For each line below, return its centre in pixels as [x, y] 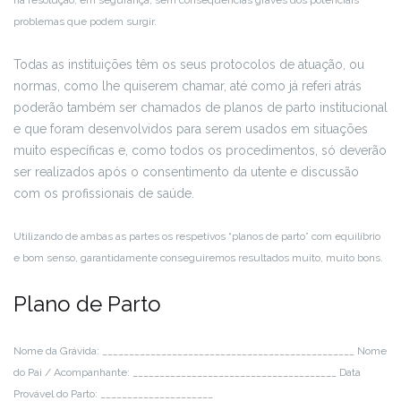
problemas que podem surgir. [85, 21]
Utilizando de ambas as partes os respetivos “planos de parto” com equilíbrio [197, 236]
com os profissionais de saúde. [104, 193]
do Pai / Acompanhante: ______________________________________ [175, 372]
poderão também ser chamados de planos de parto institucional [200, 107]
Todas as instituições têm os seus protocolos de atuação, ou [189, 64]
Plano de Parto [87, 304]
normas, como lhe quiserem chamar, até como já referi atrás [188, 86]
